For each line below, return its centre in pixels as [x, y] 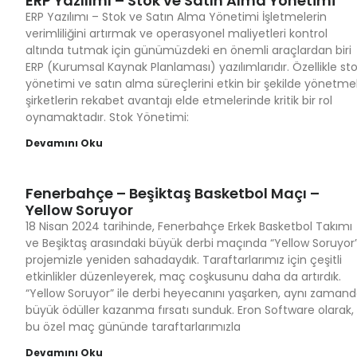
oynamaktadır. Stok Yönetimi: [107, 117]
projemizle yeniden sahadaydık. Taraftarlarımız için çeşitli [184, 260]
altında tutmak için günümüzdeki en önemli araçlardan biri [188, 50]
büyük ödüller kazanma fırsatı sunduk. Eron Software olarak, [190, 310]
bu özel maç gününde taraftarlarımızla [133, 327]
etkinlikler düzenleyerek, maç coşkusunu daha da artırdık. [183, 277]
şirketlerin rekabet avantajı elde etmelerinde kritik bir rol [179, 100]
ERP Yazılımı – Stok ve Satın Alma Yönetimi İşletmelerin [176, 17]
